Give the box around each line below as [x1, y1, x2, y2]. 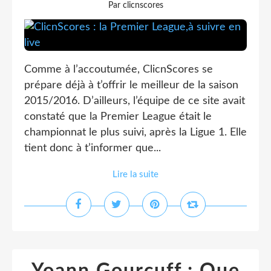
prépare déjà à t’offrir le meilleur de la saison [24, 80, 238, 91]
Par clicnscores [108, 1, 163, 10]
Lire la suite [113, 170, 158, 179]
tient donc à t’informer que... [24, 143, 161, 154]
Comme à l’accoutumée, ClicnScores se [24, 64, 213, 75]
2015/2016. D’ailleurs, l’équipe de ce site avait [24, 96, 245, 106]
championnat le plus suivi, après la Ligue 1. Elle [24, 127, 247, 138]
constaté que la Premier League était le [24, 111, 212, 122]
